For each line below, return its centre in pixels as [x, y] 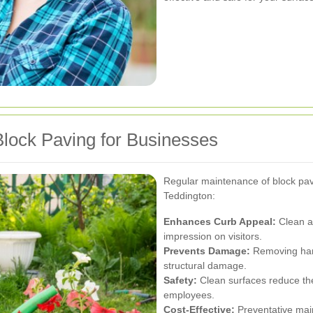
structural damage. [205, 266]
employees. [189, 295]
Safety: [180, 281]
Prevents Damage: [207, 251]
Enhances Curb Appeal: [220, 222]
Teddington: [189, 196]
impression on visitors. [213, 236]
